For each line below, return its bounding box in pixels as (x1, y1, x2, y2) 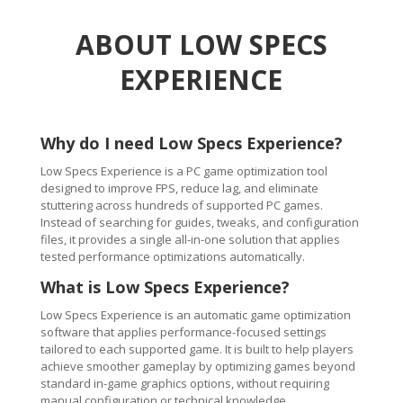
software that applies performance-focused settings (40, 324, 327, 340)
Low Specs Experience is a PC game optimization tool (40, 163, 327, 179)
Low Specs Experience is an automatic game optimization (40, 307, 351, 323)
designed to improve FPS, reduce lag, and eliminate (40, 180, 318, 196)
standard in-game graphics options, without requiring (40, 375, 329, 391)
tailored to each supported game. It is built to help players (40, 341, 354, 357)
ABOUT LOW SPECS (75, 26, 327, 63)
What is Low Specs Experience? (40, 276, 290, 298)
